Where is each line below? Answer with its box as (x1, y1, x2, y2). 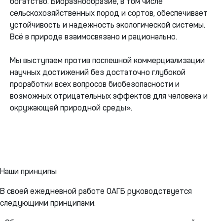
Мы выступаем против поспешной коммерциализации (10, 55, 205, 65)
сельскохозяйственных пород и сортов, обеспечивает (10, 8, 208, 18)
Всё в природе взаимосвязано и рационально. (10, 32, 177, 41)
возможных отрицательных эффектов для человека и (10, 91, 208, 101)
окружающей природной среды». (10, 103, 132, 112)
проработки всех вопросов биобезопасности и (10, 79, 180, 89)
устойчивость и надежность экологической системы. (10, 20, 205, 30)
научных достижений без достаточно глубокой (10, 67, 185, 77)
